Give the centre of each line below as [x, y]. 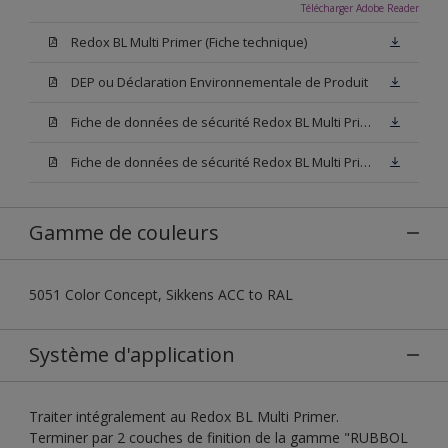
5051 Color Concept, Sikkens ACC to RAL [161, 294]
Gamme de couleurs [124, 232]
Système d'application [132, 354]
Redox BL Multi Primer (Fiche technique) [189, 41]
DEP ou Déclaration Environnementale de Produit [219, 81]
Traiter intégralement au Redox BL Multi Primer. [184, 416]
